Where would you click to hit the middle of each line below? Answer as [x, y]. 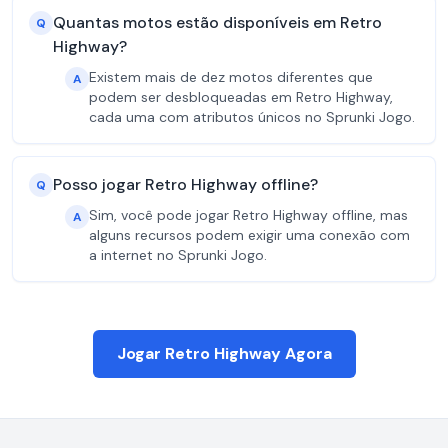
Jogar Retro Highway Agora [224, 353]
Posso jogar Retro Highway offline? [185, 184]
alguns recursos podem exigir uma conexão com [249, 235]
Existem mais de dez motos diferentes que [231, 77]
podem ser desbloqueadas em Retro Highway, [241, 97]
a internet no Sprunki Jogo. [178, 255]
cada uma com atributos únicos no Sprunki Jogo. [252, 117]
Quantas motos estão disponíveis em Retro [217, 22]
